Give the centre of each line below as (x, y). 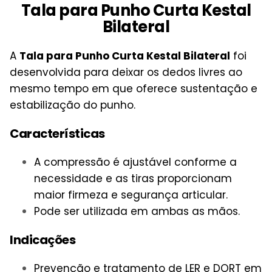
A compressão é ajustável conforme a (135, 162)
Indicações (42, 240)
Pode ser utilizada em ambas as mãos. (137, 212)
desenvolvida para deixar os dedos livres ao (126, 73)
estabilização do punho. (73, 105)
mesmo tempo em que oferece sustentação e (134, 89)
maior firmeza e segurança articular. (131, 195)
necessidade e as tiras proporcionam (133, 179)
